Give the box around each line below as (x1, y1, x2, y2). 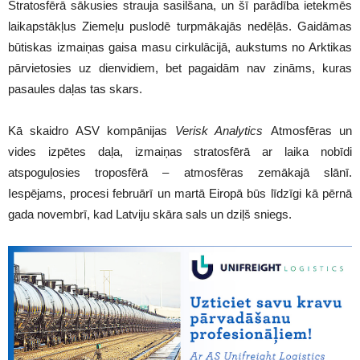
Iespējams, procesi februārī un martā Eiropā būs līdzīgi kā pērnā (8, 186, 352, 200)
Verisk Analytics (174, 124, 264, 137)
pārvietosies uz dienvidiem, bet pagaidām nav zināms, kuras (8, 61, 352, 75)
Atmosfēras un (263, 124, 353, 137)
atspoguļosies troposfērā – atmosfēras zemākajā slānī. (8, 166, 352, 179)
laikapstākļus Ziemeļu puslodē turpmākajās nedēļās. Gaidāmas (8, 19, 352, 33)
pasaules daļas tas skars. (8, 82, 142, 96)
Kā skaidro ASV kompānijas (8, 124, 175, 137)
